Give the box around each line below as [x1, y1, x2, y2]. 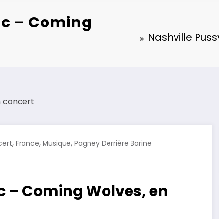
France [16, 138, 39, 149]
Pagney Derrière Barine [74, 138, 152, 149]
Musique [43, 138, 71, 149]
